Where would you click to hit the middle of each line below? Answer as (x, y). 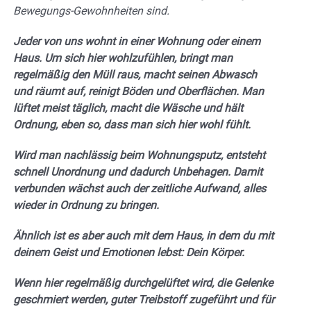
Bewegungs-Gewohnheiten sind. (91, 10)
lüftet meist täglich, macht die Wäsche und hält (128, 108)
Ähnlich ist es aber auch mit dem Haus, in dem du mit (143, 235)
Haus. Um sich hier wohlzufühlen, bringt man (123, 58)
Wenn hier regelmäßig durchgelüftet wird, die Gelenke (143, 283)
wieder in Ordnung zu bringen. (86, 205)
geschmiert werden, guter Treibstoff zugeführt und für (144, 299)
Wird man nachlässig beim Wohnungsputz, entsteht (139, 155)
